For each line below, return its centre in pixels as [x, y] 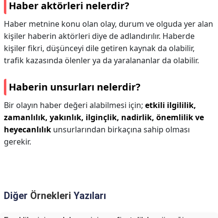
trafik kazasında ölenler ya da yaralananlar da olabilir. [101, 60]
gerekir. [18, 142]
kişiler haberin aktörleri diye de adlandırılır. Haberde [99, 36]
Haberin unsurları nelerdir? [75, 87]
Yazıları [89, 196]
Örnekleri [51, 196]
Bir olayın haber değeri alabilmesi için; [74, 105]
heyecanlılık [27, 129]
